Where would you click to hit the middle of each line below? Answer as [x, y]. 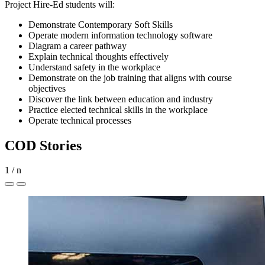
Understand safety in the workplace [94, 67]
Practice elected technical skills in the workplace [118, 109]
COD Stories [43, 145]
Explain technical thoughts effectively [98, 56]
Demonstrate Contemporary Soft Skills [101, 24]
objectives [47, 88]
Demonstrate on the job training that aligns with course [130, 77]
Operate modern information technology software [120, 35]
